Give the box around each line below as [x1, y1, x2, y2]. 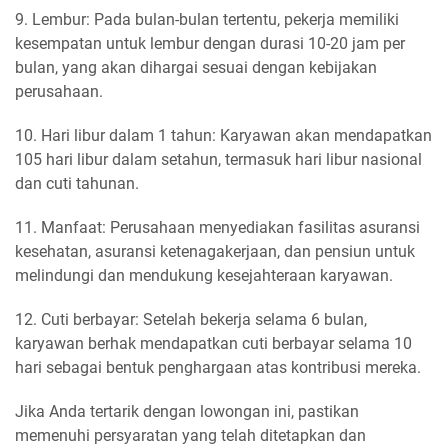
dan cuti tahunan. [15, 173, 139, 193]
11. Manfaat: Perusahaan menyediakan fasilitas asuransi [15, 217, 420, 237]
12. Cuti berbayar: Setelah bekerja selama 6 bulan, [15, 309, 367, 329]
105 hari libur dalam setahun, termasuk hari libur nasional [15, 149, 422, 169]
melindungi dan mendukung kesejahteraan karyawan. [15, 265, 393, 285]
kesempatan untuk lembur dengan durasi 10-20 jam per [15, 33, 405, 53]
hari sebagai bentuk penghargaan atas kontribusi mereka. [15, 357, 421, 377]
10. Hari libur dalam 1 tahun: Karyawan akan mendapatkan [15, 125, 432, 145]
